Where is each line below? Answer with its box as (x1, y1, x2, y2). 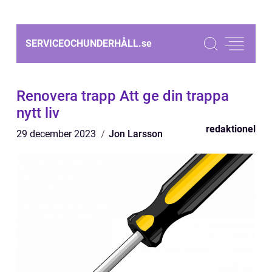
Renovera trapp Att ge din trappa (16, 87, 229, 104)
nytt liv (16, 104, 59, 121)
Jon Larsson (109, 128, 163, 140)
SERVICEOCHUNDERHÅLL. (25, 38, 141, 49)
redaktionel (206, 123, 256, 135)
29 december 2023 (16, 128, 98, 140)
